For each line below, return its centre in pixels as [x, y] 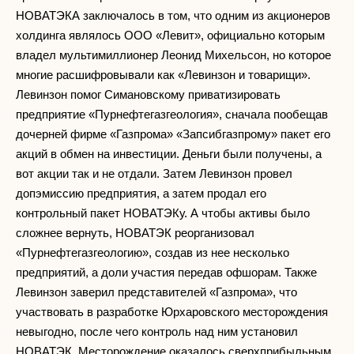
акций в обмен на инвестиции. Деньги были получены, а [169, 153]
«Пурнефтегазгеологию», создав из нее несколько [153, 252]
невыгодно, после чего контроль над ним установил [157, 331]
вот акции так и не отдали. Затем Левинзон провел [154, 173]
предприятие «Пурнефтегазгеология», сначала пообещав [172, 114]
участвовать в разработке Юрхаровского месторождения [172, 311]
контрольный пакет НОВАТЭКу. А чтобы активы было [163, 213]
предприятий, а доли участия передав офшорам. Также [166, 272]
